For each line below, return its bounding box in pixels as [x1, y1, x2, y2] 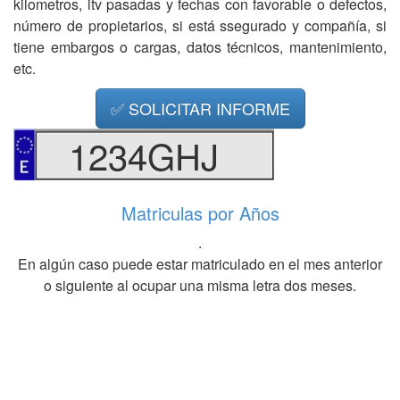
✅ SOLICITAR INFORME [110, 96, 290, 120]
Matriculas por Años [121, 199, 279, 226]
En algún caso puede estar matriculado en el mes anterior [18, 253, 382, 274]
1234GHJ [69, 129, 219, 180]
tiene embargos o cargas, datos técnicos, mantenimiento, [13, 37, 387, 57]
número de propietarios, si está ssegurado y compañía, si [13, 15, 387, 36]
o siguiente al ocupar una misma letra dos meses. [44, 274, 356, 296]
